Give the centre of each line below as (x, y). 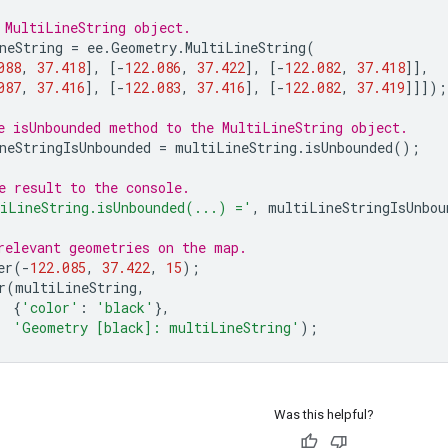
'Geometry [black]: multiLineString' (156, 327)
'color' (50, 307)
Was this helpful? (323, 414)
